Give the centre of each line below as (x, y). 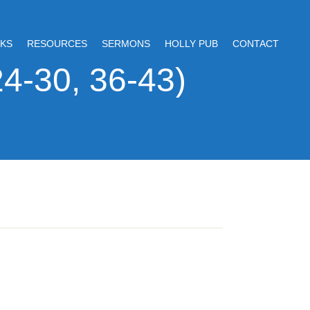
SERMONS (126, 43)
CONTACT (255, 43)
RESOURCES (57, 43)
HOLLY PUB (191, 43)
